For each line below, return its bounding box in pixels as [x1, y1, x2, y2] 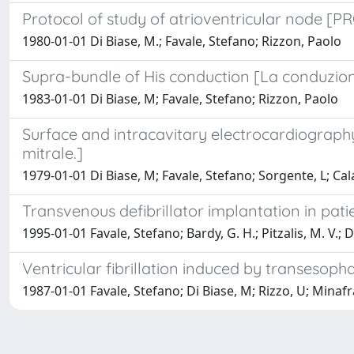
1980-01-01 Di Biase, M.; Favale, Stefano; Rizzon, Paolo [22, 32, 341, 50]
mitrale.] [22, 143, 83, 163]
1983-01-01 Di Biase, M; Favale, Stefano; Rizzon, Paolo [22, 90, 338, 107]
